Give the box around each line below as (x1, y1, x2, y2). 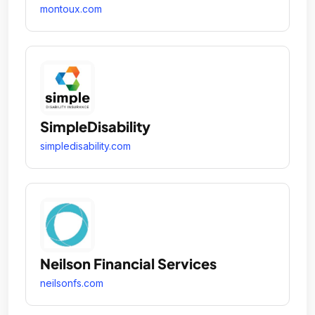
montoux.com (40, 3, 102, 15)
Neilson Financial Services (40, 255, 217, 273)
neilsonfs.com (40, 277, 103, 290)
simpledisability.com (40, 140, 131, 153)
